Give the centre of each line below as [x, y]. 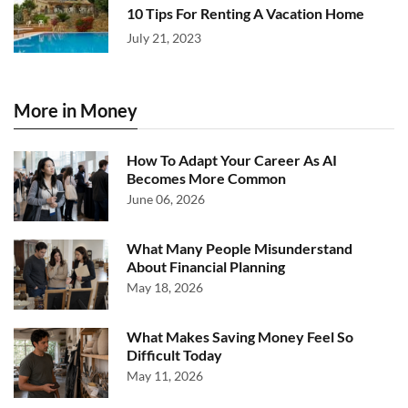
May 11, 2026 [165, 376]
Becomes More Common [206, 178]
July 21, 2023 [164, 38]
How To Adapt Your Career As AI [232, 160]
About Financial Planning [206, 266]
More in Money [76, 110]
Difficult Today [174, 355]
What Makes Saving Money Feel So [240, 337]
